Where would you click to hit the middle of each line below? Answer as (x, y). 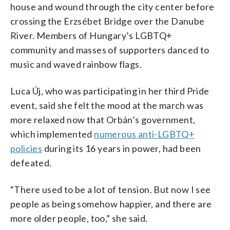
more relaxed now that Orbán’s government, (103, 119)
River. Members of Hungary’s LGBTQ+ (91, 35)
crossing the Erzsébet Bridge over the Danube (108, 21)
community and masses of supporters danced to (110, 50)
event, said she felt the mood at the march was (107, 105)
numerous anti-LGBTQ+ (145, 134)
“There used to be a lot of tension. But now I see (111, 189)
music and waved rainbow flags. (76, 64)
